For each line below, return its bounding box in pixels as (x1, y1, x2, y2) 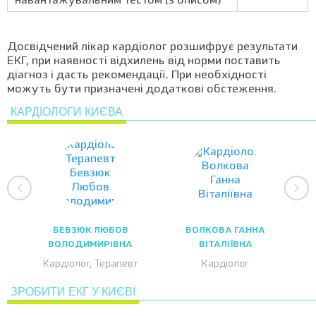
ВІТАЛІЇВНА (198, 241, 253, 249)
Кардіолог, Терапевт (42, 259, 138, 269)
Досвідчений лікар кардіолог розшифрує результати (7, 42, 298, 53)
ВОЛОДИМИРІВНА (48, 241, 133, 249)
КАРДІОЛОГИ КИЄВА (11, 106, 123, 118)
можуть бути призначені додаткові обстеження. (7, 84, 276, 95)
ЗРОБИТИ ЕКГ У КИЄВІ (11, 286, 135, 298)
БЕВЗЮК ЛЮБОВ (52, 226, 128, 235)
